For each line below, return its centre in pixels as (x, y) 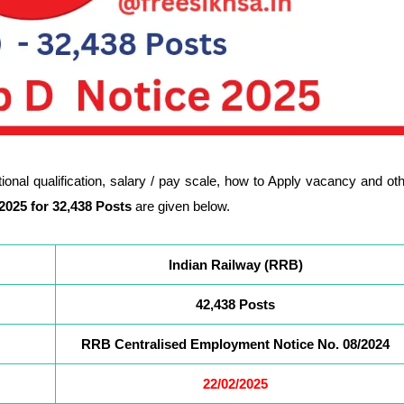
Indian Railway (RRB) (235, 264)
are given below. (180, 206)
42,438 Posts (235, 304)
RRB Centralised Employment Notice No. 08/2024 (235, 344)
